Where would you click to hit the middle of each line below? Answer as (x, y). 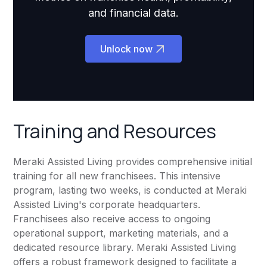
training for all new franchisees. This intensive (117, 176)
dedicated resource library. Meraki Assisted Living (125, 248)
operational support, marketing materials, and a (121, 233)
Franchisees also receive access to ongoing (112, 219)
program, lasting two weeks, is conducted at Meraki (130, 190)
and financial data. (133, 13)
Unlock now (126, 49)
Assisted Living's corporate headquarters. (107, 205)
